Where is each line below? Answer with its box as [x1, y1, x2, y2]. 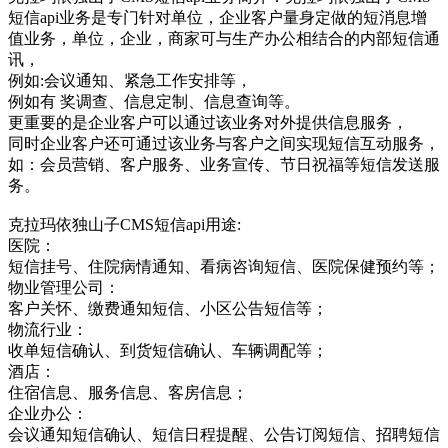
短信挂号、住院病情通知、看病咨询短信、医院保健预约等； [8, 257, 440, 275]
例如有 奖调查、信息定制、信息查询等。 [8, 92, 300, 110]
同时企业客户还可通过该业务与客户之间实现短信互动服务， [8, 134, 440, 152]
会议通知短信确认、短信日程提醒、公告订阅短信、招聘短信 [8, 425, 440, 443]
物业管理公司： [8, 278, 120, 296]
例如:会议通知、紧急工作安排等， [8, 71, 252, 89]
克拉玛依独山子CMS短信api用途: [8, 215, 241, 233]
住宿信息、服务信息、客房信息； [8, 383, 248, 401]
